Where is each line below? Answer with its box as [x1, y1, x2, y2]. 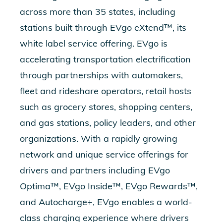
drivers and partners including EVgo [20, 165, 170, 176]
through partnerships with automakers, [20, 69, 183, 81]
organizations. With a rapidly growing [20, 133, 177, 144]
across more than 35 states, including [20, 6, 175, 17]
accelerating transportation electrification [20, 54, 191, 65]
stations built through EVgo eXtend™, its [20, 22, 186, 33]
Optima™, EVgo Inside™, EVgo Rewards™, [20, 180, 198, 192]
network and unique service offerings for [20, 149, 188, 160]
